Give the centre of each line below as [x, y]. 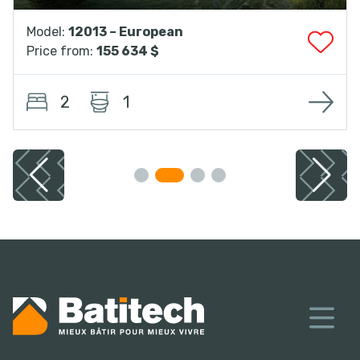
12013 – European [126, 32]
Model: [47, 32]
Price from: [61, 51]
